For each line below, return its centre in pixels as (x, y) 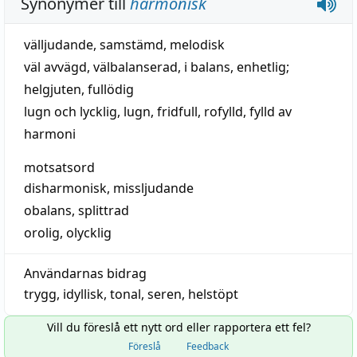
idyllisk (83, 294)
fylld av (271, 112)
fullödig (111, 89)
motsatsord (59, 167)
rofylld (224, 112)
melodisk (197, 45)
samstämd (131, 45)
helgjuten (53, 89)
